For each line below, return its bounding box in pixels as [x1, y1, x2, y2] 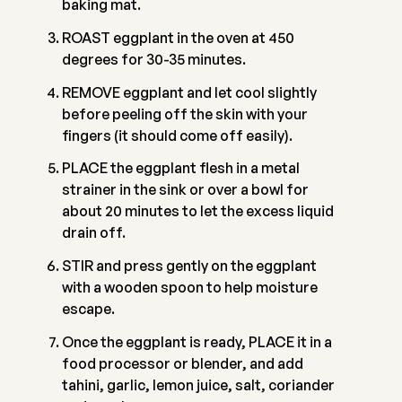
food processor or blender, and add [61, 354, 303, 372]
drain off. [61, 223, 126, 242]
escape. [61, 300, 115, 319]
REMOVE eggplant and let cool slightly [61, 83, 317, 101]
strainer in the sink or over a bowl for [61, 180, 309, 199]
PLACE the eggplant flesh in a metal [61, 159, 300, 178]
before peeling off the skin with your [61, 104, 308, 123]
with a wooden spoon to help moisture [61, 278, 318, 297]
